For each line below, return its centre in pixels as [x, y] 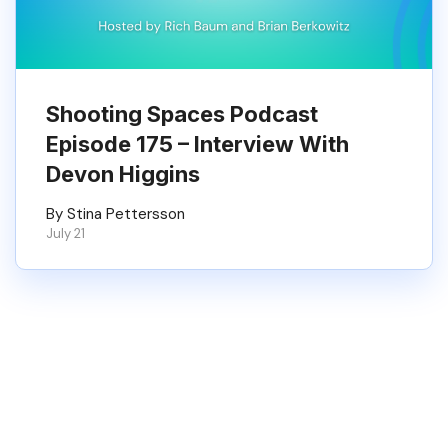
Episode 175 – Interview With [197, 144]
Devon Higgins [123, 174]
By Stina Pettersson [115, 214]
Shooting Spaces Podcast [182, 114]
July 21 [65, 233]
